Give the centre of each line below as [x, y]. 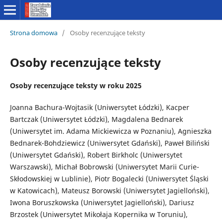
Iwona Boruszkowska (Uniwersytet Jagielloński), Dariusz [102, 202]
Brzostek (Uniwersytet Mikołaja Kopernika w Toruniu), [99, 214]
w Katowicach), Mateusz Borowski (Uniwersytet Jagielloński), [110, 190]
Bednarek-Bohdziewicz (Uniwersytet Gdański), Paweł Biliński [110, 143]
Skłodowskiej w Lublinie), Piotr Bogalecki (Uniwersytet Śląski [109, 178]
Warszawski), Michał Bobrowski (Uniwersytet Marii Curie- [104, 166]
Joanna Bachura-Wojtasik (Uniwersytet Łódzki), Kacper [99, 107]
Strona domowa [33, 32]
